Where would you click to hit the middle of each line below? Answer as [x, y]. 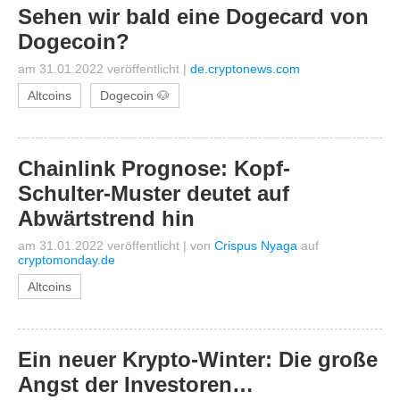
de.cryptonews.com [245, 69]
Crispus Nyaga [256, 246]
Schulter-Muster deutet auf [154, 193]
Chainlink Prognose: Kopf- [154, 168]
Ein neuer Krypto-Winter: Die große [198, 359]
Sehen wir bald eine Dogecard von [193, 17]
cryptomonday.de [67, 260]
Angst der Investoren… [136, 384]
